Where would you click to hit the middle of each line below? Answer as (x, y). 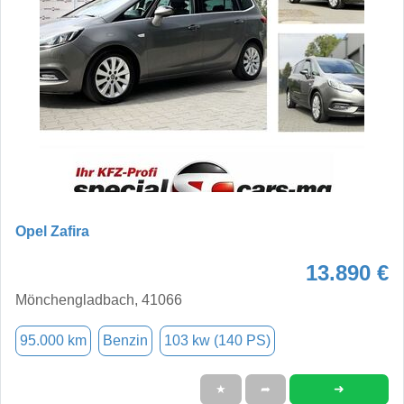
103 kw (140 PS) (217, 340)
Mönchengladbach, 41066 (99, 299)
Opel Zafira (52, 231)
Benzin (125, 340)
